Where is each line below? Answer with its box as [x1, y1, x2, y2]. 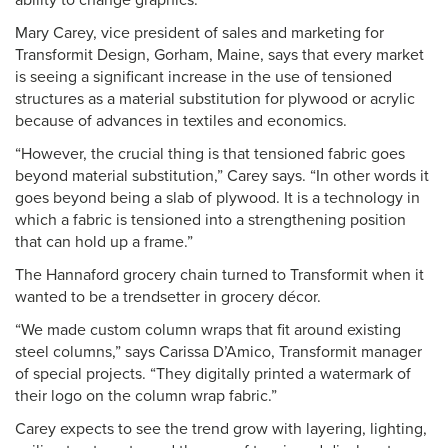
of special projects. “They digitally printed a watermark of [15, 364, 411, 384]
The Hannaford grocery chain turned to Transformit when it [15, 265, 424, 285]
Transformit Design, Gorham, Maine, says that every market [15, 45, 424, 65]
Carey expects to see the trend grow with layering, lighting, [15, 419, 427, 439]
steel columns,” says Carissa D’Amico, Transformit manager [15, 342, 422, 362]
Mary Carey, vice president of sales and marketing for [15, 23, 384, 43]
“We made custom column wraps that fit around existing [15, 320, 401, 340]
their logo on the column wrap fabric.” [15, 386, 277, 406]
